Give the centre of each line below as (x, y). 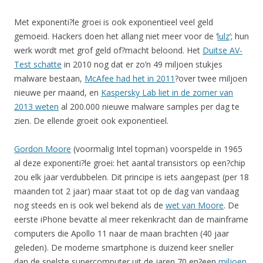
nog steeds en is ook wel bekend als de (90, 205)
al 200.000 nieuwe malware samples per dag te (149, 106)
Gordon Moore (43, 149)
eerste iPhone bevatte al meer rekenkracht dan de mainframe (131, 219)
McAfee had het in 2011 (130, 78)
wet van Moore (195, 205)
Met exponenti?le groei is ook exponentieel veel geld (114, 22)
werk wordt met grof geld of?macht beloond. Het (108, 50)
